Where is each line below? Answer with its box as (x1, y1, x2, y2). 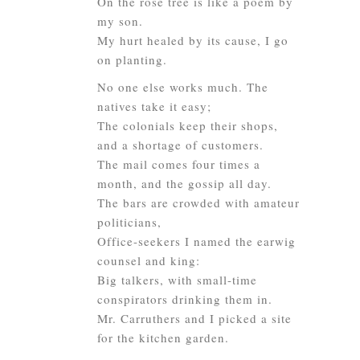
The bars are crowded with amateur (97, 194, 300, 211)
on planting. (97, 51, 167, 67)
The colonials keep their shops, (97, 117, 278, 133)
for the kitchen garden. (97, 329, 229, 346)
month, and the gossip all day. (97, 175, 272, 191)
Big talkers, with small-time (97, 272, 257, 288)
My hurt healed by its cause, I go (97, 32, 288, 48)
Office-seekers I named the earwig (97, 233, 296, 249)
